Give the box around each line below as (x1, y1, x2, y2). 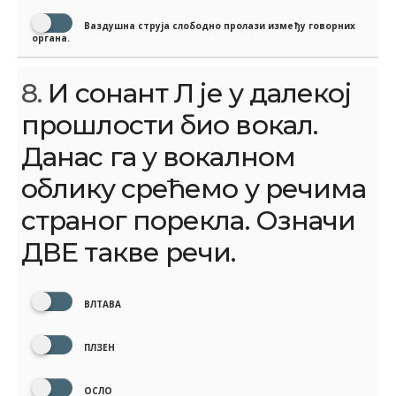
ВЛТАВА (81, 298, 121, 311)
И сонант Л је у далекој (42, 77, 351, 110)
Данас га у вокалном (21, 141, 295, 174)
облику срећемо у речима (21, 172, 367, 206)
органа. (32, 32, 70, 45)
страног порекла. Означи (21, 204, 356, 238)
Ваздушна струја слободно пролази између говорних (81, 19, 355, 33)
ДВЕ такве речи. (21, 236, 236, 270)
